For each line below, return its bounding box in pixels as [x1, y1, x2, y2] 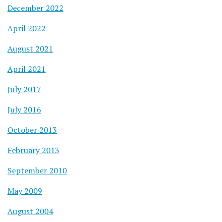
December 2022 [7, 2, 63, 14]
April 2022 [7, 23, 46, 34]
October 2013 [7, 124, 57, 136]
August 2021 [7, 43, 53, 55]
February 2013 [7, 145, 59, 156]
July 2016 [7, 104, 41, 115]
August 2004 [7, 206, 53, 217]
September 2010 [7, 165, 67, 176]
